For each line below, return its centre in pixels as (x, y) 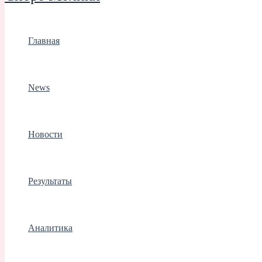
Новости (45, 135)
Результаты (50, 181)
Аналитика (50, 228)
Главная (44, 41)
